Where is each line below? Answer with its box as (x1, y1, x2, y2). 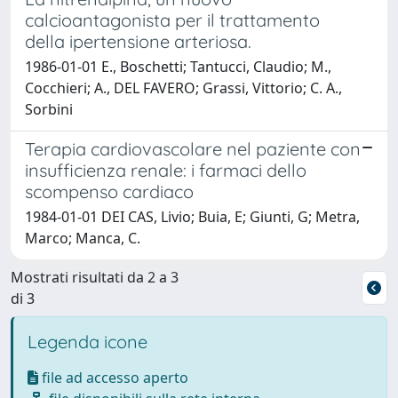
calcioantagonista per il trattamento (25, 8, 320, 31)
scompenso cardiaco (25, 179, 194, 203)
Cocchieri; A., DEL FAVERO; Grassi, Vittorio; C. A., (25, 77, 342, 98)
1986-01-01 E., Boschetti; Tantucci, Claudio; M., (25, 56, 331, 76)
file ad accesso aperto (38, 367, 188, 387)
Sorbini (25, 99, 73, 119)
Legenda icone (28, 330, 147, 353)
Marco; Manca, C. (25, 227, 140, 248)
